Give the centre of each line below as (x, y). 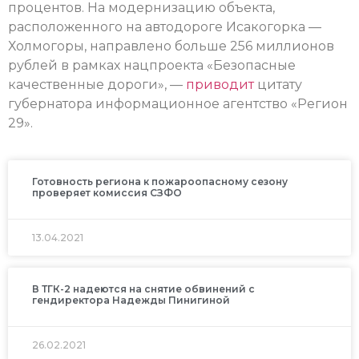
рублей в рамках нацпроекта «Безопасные (152, 65)
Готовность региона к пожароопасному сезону (160, 182)
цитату (278, 84)
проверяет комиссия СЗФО (107, 193)
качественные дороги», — (97, 84)
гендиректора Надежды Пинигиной (131, 301)
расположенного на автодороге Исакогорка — (165, 26)
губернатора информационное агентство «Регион (178, 103)
